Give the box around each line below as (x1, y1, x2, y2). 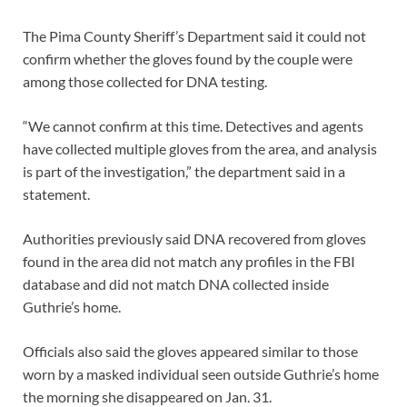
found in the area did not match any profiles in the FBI (23, 252, 355, 270)
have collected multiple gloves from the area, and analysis (23, 139, 377, 157)
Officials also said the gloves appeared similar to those (23, 342, 358, 360)
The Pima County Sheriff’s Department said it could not (23, 26, 366, 45)
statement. (23, 184, 90, 203)
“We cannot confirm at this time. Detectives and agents (23, 116, 363, 134)
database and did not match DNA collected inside (23, 274, 329, 293)
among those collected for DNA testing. (23, 72, 267, 90)
